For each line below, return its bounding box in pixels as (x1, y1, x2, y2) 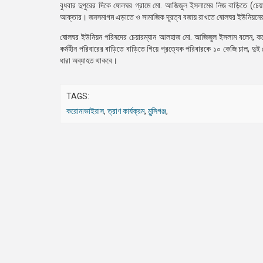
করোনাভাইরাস (66, 106, 104, 116)
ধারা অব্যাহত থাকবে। (60, 56, 117, 65)
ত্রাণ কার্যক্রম (107, 106, 144, 116)
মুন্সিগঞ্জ (148, 106, 166, 116)
